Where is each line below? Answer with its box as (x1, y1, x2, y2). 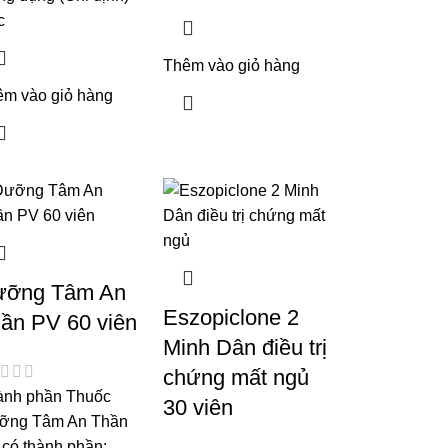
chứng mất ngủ (163, 364, 310, 390)
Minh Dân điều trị (163, 334, 328, 360)
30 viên (163, 394, 234, 420)
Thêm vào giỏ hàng (163, 56, 301, 74)
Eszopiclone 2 (163, 304, 300, 330)
